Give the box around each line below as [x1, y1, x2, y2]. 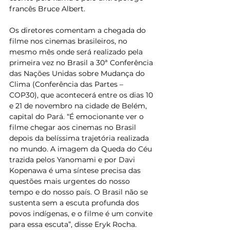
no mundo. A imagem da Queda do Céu [9, 144, 154, 154]
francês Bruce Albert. [9, 4, 87, 13]
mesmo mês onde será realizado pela [9, 47, 145, 56]
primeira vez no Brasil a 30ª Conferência [9, 57, 155, 67]
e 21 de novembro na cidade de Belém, [9, 101, 149, 110]
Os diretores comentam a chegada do [9, 25, 148, 35]
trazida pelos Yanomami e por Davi [9, 155, 137, 164]
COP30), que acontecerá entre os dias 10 [9, 90, 155, 100]
